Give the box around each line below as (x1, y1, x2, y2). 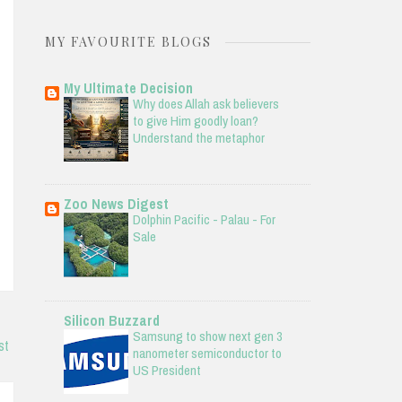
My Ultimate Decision (63, 78, 193, 99)
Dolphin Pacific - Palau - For (132, 210, 275, 230)
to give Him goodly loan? (132, 111, 258, 131)
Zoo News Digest (63, 194, 169, 214)
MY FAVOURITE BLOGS (44, 32, 212, 50)
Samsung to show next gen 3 (132, 326, 283, 345)
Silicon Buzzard (63, 310, 160, 330)
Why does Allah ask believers (132, 94, 279, 114)
